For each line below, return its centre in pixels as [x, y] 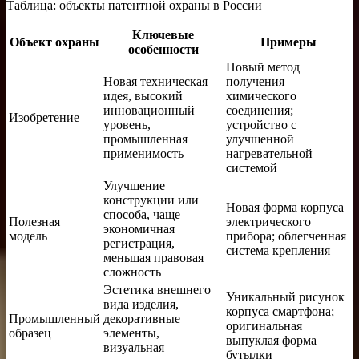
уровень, [127, 124]
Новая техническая [155, 81]
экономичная [139, 228]
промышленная [145, 139]
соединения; [260, 110]
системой [252, 167]
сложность [132, 272]
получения [255, 81]
